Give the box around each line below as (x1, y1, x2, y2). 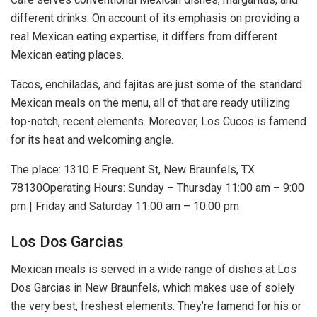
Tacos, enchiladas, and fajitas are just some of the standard (11, 78, 302, 92)
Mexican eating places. (11, 48, 124, 62)
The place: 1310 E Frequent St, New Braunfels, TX (11, 163, 255, 177)
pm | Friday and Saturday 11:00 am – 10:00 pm (11, 200, 239, 214)
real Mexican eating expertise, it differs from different (11, 30, 277, 44)
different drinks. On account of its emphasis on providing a (11, 11, 299, 25)
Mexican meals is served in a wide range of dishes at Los (11, 262, 296, 276)
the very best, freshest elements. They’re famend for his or (11, 299, 301, 313)
